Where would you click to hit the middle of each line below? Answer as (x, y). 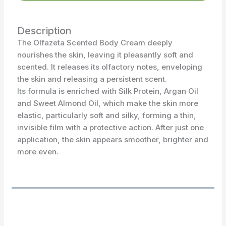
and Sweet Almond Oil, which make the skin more (107, 103)
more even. (38, 152)
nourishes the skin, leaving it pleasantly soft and (105, 55)
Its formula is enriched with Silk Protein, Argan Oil (107, 91)
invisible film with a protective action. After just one (110, 128)
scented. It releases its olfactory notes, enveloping (109, 67)
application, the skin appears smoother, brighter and (112, 140)
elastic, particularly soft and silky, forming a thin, (106, 116)
